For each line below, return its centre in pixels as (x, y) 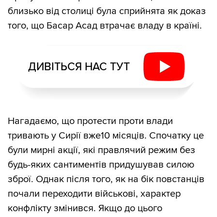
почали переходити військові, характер (94, 194)
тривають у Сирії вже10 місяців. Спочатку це (106, 136)
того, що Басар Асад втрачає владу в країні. (105, 26)
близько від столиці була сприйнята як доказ (107, 11)
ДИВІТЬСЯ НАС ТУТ (79, 67)
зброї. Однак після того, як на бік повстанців (106, 179)
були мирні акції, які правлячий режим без (101, 150)
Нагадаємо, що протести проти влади (90, 121)
